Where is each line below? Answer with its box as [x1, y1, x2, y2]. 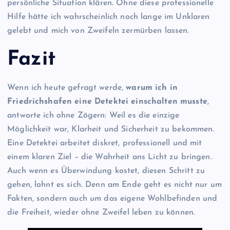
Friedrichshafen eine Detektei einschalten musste [7, 98, 207, 106]
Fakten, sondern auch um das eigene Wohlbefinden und [7, 195, 218, 203]
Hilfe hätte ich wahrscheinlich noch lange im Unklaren [7, 12, 210, 21]
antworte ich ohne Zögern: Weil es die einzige [7, 111, 180, 120]
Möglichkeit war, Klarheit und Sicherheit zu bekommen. [7, 125, 215, 134]
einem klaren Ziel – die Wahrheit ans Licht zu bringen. [7, 153, 212, 162]
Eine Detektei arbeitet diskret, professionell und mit [7, 139, 202, 148]
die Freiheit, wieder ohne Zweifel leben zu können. [7, 208, 196, 217]
